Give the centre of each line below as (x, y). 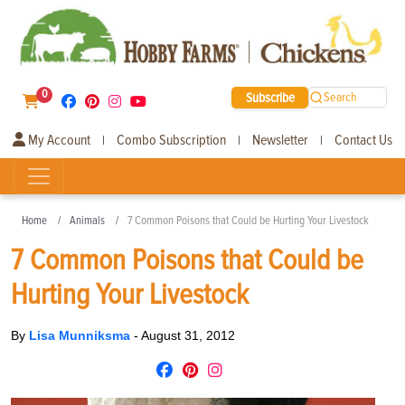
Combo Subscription (171, 140)
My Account (58, 140)
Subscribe (270, 97)
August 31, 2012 (188, 335)
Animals (87, 220)
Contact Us (363, 140)
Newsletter (280, 140)
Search (341, 98)
